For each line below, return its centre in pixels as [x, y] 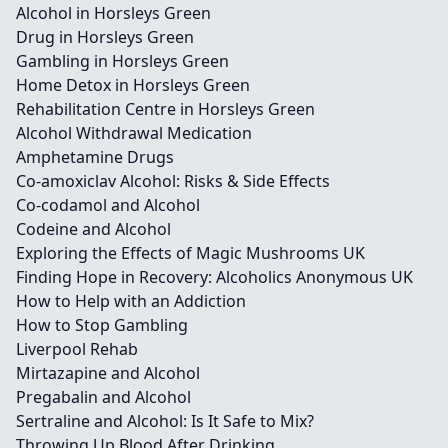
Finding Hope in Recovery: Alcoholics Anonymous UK [214, 277]
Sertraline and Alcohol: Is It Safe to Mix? [165, 421]
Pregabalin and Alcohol [103, 397]
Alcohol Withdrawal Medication [134, 133]
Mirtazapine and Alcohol [108, 373]
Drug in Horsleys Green [105, 37]
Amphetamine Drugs [95, 157]
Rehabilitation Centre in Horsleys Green [165, 109]
